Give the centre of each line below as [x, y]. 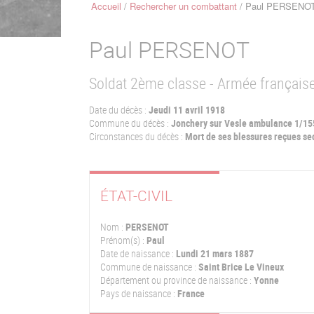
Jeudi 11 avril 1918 [187, 110]
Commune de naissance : [148, 267]
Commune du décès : [129, 123]
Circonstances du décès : [136, 136]
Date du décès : [118, 110]
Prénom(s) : [122, 240]
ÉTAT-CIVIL [136, 196]
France [190, 293]
